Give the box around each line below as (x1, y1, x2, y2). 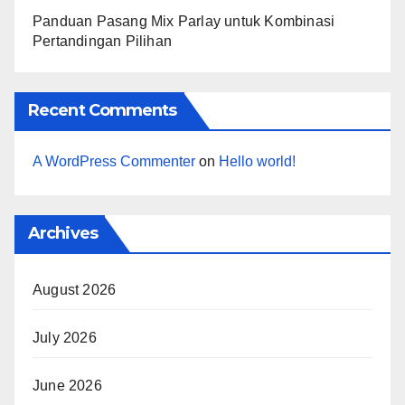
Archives (28, 223, 98, 244)
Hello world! (219, 153, 296, 169)
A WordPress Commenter (33, 153, 195, 169)
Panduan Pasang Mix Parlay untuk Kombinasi (33, 13, 335, 29)
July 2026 (33, 330, 97, 346)
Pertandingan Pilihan (33, 33, 172, 49)
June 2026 (33, 378, 102, 394)
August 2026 (33, 282, 117, 298)
